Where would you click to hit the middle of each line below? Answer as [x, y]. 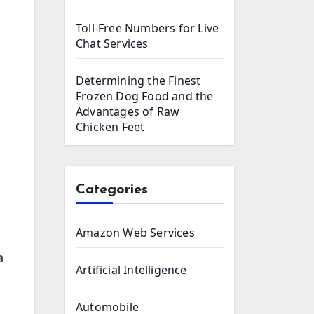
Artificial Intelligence [131, 270]
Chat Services [112, 43]
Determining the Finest [138, 81]
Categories [112, 190]
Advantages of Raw [128, 111]
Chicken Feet [110, 127]
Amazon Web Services [135, 233]
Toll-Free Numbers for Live [148, 28]
